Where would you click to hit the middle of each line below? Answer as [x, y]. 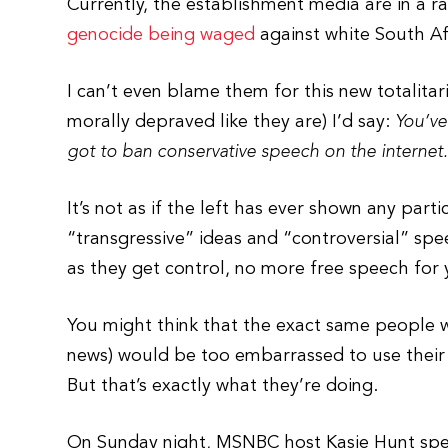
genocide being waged [161, 35]
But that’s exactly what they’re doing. [223, 386]
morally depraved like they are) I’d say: [231, 122]
